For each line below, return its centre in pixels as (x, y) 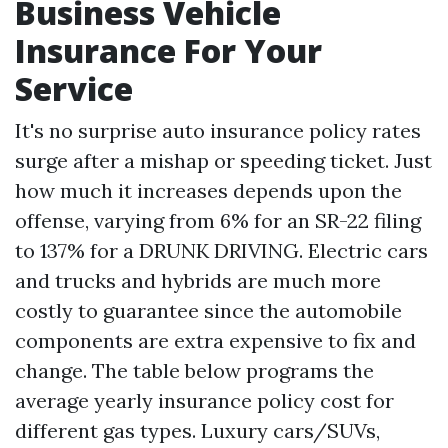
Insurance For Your (168, 50)
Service (74, 88)
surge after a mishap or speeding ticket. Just (223, 160)
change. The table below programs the (194, 370)
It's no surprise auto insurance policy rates (218, 130)
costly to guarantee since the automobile (208, 310)
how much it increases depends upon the (208, 190)
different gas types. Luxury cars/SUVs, (197, 430)
